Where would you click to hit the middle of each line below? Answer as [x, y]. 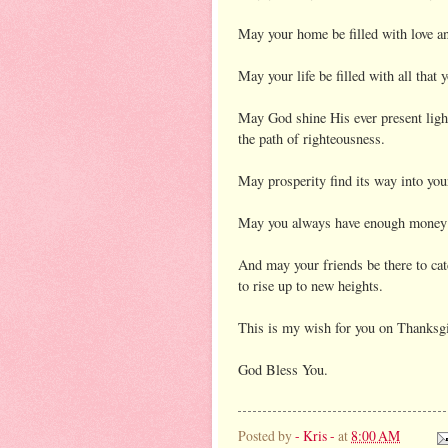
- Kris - [315, 436]
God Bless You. [283, 369]
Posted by [266, 436]
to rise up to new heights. [310, 285]
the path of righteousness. [311, 138]
